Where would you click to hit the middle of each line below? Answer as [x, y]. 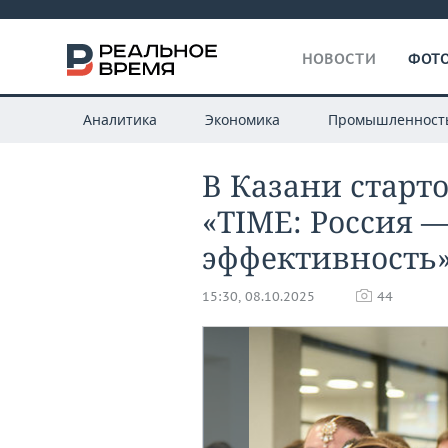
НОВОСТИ [339, 59]
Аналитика [119, 119]
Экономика [242, 119]
